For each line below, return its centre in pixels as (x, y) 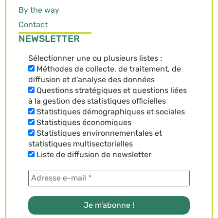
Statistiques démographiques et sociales (110, 111)
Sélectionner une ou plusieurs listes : (95, 58)
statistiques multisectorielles (81, 144)
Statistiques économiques (83, 122)
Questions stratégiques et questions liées (111, 90)
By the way (39, 10)
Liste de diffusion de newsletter (93, 154)
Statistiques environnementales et (98, 133)
